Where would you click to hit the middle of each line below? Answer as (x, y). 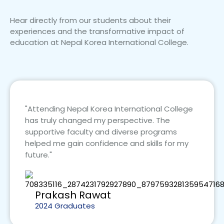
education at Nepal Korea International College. (99, 42)
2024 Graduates (65, 206)
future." (38, 155)
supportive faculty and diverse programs (101, 132)
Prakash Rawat (73, 195)
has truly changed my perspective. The (97, 120)
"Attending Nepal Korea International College (109, 109)
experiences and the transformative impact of (97, 31)
